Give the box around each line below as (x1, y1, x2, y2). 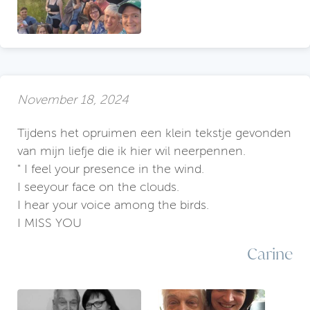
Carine (247, 243, 293, 264)
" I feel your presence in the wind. (17, 162, 204, 176)
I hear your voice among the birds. (17, 198, 209, 212)
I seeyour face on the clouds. (17, 180, 179, 194)
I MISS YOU (17, 216, 82, 230)
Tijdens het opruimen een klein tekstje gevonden (17, 126, 291, 140)
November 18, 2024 (17, 92, 129, 107)
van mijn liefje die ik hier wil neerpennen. (17, 144, 246, 158)
